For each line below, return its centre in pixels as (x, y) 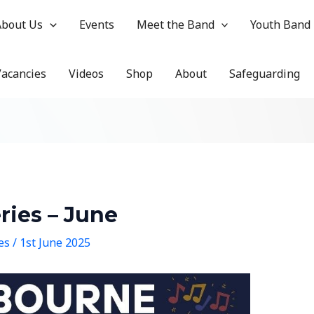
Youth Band (281, 25)
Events (96, 25)
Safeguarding (265, 74)
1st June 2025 (55, 243)
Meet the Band (175, 25)
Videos (86, 74)
